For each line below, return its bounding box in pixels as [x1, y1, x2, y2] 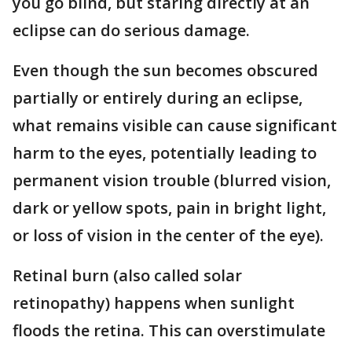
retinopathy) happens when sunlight [13, 292, 295, 314]
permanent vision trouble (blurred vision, [13, 170, 331, 192]
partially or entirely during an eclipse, [13, 87, 302, 109]
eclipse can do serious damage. [13, 20, 254, 42]
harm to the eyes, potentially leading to [13, 142, 317, 164]
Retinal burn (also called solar [13, 265, 242, 287]
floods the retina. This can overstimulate [13, 320, 325, 342]
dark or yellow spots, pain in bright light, [13, 197, 326, 219]
